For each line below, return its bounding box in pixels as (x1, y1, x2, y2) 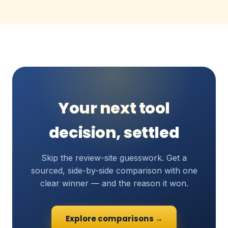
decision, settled (48, 121, 180, 144)
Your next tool (58, 97, 170, 119)
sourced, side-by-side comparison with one (31, 165, 197, 176)
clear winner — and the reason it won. (40, 178, 188, 189)
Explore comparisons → (65, 213, 163, 224)
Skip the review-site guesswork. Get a (41, 153, 187, 163)
